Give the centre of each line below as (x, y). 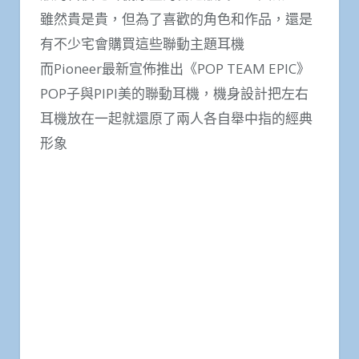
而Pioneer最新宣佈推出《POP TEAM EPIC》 (175, 69)
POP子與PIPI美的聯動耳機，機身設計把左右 (174, 94)
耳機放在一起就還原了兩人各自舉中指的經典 (176, 119)
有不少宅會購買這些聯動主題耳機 (142, 44)
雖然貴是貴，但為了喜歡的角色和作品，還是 (176, 19)
